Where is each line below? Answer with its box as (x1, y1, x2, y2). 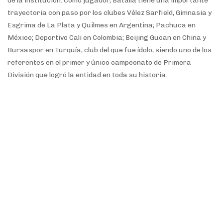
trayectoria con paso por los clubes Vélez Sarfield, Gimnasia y (7, 8, 212, 17)
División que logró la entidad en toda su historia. (7, 71, 167, 80)
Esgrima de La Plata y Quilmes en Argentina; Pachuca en (7, 21, 196, 30)
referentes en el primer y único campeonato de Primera (7, 58, 191, 67)
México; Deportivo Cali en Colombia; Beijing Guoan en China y (7, 33, 206, 42)
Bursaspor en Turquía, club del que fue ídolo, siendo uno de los (7, 46, 212, 55)
